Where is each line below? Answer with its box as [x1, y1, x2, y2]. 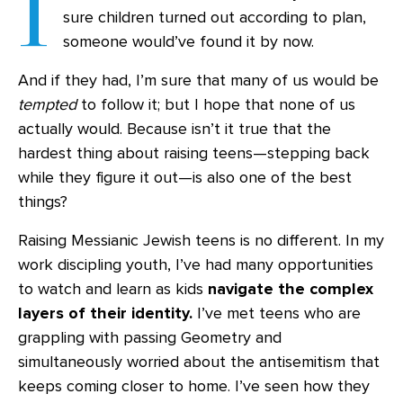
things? [18, 192, 67, 211]
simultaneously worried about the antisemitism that [18, 352, 380, 372]
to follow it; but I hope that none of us [76, 94, 355, 114]
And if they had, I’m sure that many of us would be [18, 70, 379, 90]
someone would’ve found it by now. [63, 31, 314, 51]
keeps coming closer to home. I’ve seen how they [18, 376, 370, 396]
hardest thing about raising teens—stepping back [18, 143, 370, 163]
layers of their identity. [18, 303, 193, 323]
